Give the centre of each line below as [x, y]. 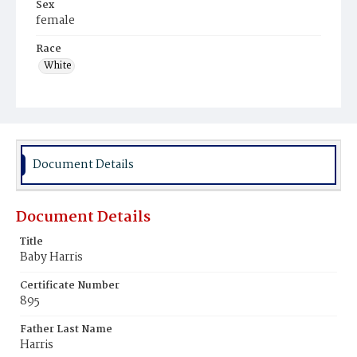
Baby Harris [51, 257]
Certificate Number [70, 286]
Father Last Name [66, 330]
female [55, 21]
